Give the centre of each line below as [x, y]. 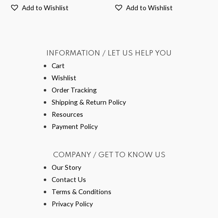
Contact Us [69, 179]
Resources [68, 114]
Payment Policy [75, 127]
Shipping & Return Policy [89, 102]
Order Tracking [74, 90]
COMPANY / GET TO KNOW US [109, 155]
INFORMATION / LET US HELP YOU [109, 54]
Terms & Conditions [82, 191]
